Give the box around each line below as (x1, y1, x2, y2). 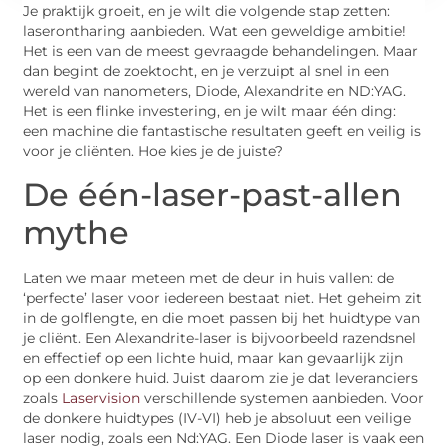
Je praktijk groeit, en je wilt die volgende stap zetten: (23, 3, 391, 20)
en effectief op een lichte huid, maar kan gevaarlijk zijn (23, 349, 404, 366)
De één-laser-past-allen (23, 174, 403, 214)
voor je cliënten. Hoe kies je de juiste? (23, 143, 284, 160)
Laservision (62, 389, 141, 406)
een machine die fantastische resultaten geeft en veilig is (23, 123, 422, 140)
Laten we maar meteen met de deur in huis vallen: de (23, 269, 395, 286)
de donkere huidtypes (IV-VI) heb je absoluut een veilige (23, 409, 412, 426)
